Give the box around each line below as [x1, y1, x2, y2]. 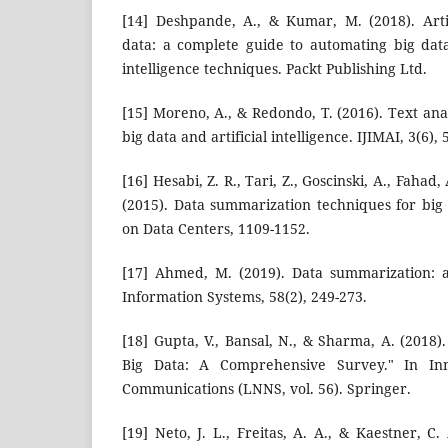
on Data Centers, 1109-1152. [122, 219, 310, 239]
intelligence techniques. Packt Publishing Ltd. [122, 59, 427, 79]
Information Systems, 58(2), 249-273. [122, 287, 367, 307]
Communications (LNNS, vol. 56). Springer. [122, 379, 411, 399]
